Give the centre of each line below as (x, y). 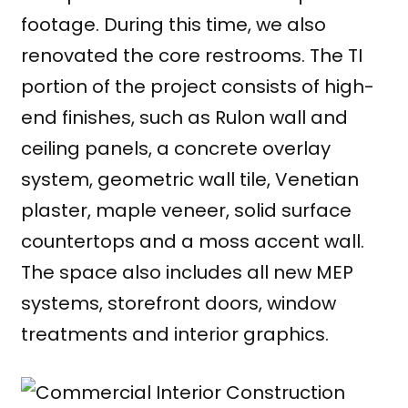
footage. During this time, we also (173, 25)
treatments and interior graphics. (177, 335)
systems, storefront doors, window (178, 304)
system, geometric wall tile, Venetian (189, 180)
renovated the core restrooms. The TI (191, 56)
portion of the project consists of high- (197, 87)
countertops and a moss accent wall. (192, 242)
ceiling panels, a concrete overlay (175, 149)
